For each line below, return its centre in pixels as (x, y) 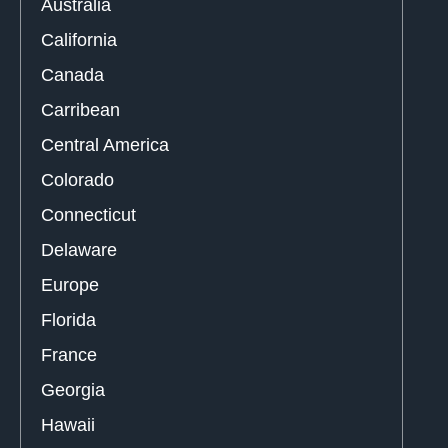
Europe (70, 284)
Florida (68, 319)
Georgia (73, 389)
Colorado (77, 179)
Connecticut (88, 214)
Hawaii (68, 424)
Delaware (79, 249)
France (69, 354)
